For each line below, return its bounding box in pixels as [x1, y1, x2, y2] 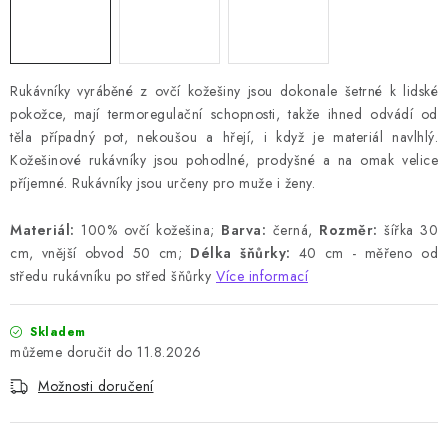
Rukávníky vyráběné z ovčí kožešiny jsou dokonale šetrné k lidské [10, 81, 438, 102]
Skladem [25, 323, 86, 342]
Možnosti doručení [38, 376, 154, 397]
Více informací [216, 266, 308, 287]
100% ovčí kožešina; [74, 220, 221, 241]
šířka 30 [377, 220, 438, 241]
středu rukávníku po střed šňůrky [10, 266, 211, 287]
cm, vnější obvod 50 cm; [10, 243, 183, 264]
